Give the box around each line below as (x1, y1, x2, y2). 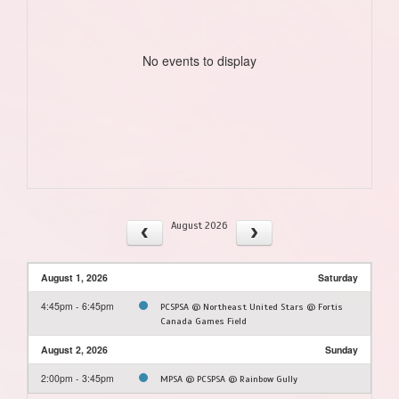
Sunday (325, 343, 358, 357)
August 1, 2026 (41, 271, 108, 285)
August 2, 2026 (41, 343, 108, 357)
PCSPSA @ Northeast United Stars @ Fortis (160, 301, 343, 313)
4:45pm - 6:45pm (41, 299, 114, 313)
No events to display (142, 51, 256, 69)
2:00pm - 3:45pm (41, 371, 114, 386)
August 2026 (170, 218, 227, 232)
